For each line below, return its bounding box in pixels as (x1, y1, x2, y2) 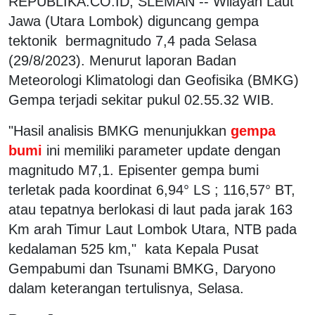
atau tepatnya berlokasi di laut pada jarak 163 (8, 201, 292, 217)
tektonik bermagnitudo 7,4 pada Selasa (8, 32, 257, 49)
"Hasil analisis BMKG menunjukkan (8, 122, 226, 139)
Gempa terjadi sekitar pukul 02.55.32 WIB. (8, 91, 274, 108)
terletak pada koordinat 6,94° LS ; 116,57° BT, (8, 181, 295, 198)
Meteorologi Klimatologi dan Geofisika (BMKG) (8, 72, 299, 88)
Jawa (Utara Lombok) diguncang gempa (8, 13, 259, 29)
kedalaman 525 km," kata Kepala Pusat (8, 240, 259, 257)
